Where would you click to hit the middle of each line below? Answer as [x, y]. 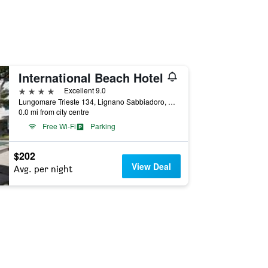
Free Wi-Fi [59, 126]
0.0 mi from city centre [54, 112]
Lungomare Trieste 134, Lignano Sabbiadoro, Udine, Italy [171, 101]
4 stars [32, 90]
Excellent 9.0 [85, 90]
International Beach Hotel [91, 77]
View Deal [152, 166]
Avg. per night [43, 169]
